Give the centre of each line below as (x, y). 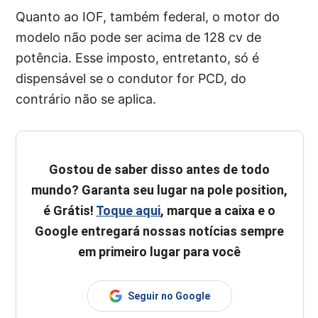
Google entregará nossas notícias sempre (160, 231)
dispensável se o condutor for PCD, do (131, 78)
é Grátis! (70, 210)
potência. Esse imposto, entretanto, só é (138, 58)
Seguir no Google (169, 296)
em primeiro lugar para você (160, 252)
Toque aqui (128, 210)
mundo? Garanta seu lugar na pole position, (160, 190)
